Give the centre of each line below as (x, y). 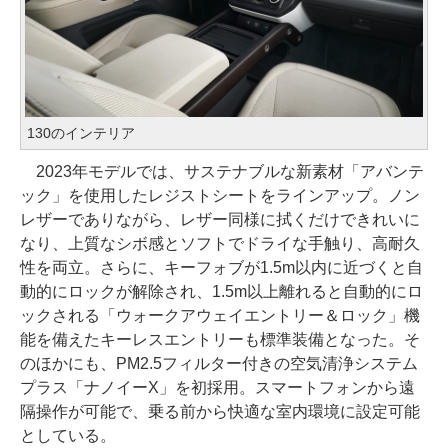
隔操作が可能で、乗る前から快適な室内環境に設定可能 (220, 412)
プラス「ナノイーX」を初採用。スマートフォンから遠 (217, 388)
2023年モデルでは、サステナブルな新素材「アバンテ (222, 172)
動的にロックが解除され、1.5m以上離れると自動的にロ (221, 292)
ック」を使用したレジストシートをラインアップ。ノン (220, 196)
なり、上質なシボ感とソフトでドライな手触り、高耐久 (220, 244)
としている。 (68, 436)
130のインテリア (81, 133)
